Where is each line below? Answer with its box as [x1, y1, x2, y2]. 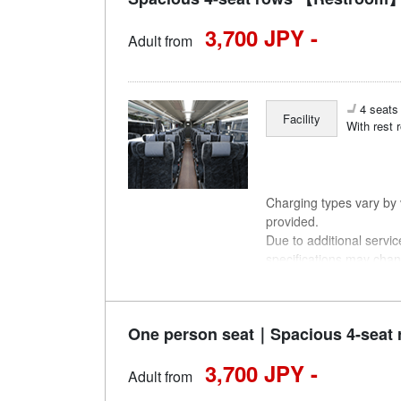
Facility [283, 110, 321, 128]
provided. [266, 211, 320, 230]
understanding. [266, 268, 352, 286]
